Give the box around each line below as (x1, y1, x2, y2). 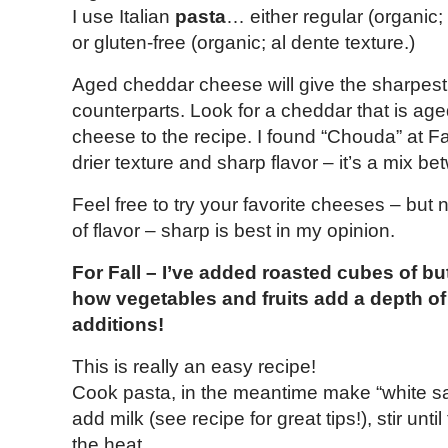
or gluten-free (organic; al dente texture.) (72, 32, 415, 54)
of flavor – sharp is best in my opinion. (72, 220, 395, 242)
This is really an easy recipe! (72, 356, 316, 378)
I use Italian (72, 6, 175, 28)
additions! (72, 314, 169, 336)
